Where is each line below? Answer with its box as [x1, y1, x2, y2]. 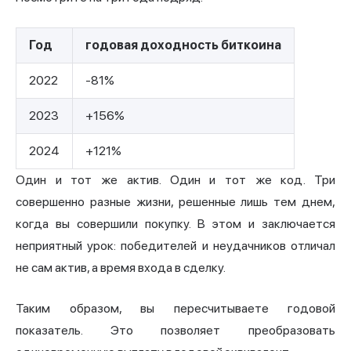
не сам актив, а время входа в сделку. [16, 260, 226, 276]
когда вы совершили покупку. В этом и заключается [16, 216, 335, 232]
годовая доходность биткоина [85, 38, 281, 53]
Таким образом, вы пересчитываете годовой [16, 301, 335, 317]
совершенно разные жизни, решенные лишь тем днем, [16, 194, 335, 210]
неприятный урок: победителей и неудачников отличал [16, 238, 335, 254]
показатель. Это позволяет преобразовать [16, 323, 335, 338]
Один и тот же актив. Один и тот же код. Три [16, 172, 335, 188]
